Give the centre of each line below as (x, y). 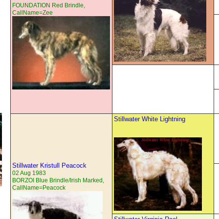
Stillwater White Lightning (150, 119)
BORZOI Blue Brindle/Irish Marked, (58, 181)
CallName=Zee (33, 13)
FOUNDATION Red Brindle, (49, 6)
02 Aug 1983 (29, 173)
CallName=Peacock (39, 188)
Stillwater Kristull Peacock (49, 166)
